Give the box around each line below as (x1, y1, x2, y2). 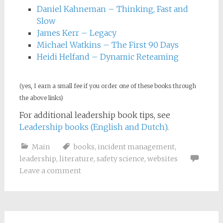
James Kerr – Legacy (36, 28, 116, 38)
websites (147, 154, 178, 163)
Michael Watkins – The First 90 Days (36, 40, 179, 50)
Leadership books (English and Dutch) (19, 122, 167, 132)
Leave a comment (19, 166, 81, 175)
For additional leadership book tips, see (19, 110, 170, 120)
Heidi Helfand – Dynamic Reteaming (36, 52, 179, 62)
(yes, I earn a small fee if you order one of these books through (19, 82, 196, 90)
